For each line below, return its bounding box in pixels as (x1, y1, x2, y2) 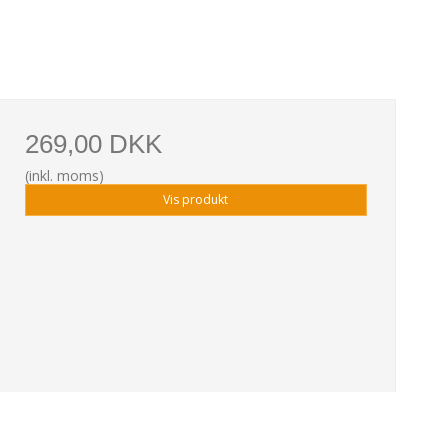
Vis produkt (163, 190, 229, 208)
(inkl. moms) (24, 165, 104, 185)
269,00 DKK (24, 128, 162, 159)
